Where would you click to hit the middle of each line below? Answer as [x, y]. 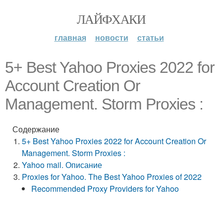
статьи [150, 37]
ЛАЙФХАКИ [111, 19]
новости [111, 37]
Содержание [36, 129]
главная [70, 37]
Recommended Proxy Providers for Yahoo [105, 189]
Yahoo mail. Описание [62, 165]
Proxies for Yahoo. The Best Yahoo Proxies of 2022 [112, 177]
